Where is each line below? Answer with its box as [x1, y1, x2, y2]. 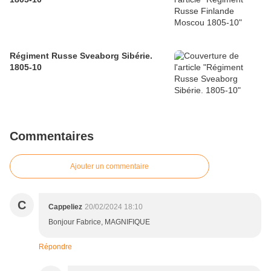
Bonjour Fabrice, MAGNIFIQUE [48, 218, 150, 227]
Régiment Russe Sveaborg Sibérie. [10, 51, 152, 61]
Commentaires [10, 129, 94, 143]
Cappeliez [48, 203, 82, 212]
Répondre [39, 243, 72, 252]
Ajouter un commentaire [70, 162, 149, 171]
